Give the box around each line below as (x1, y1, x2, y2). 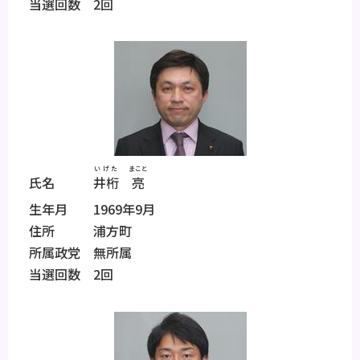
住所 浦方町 (16, 221, 132, 241)
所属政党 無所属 (16, 243, 132, 263)
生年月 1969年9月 (16, 199, 155, 219)
